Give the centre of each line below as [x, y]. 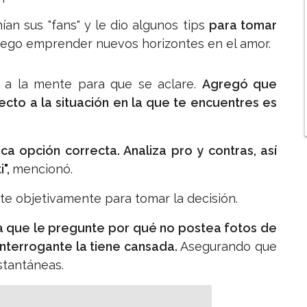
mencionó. [42, 169]
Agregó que [239, 84]
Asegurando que [229, 247]
